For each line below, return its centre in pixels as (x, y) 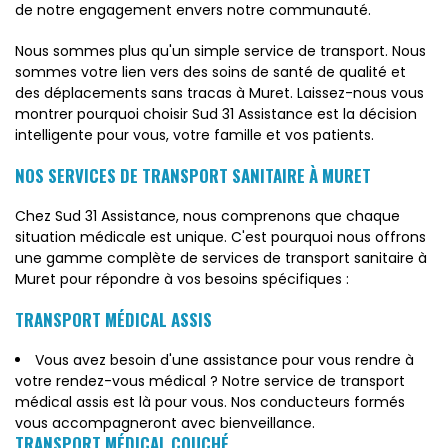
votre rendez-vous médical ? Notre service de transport (210, 381)
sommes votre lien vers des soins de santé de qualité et (210, 72)
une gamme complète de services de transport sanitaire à (221, 258)
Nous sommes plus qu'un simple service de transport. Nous (220, 51)
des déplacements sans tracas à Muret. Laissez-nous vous (219, 93)
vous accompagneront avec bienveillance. (165, 423)
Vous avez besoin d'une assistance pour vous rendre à (224, 360)
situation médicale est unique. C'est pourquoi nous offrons (220, 237)
